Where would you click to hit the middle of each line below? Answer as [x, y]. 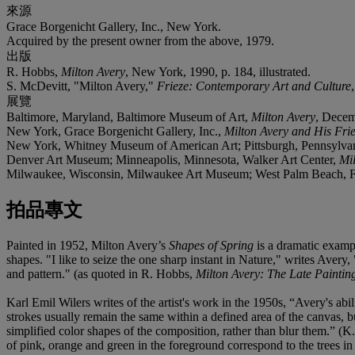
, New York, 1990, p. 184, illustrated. [218, 71]
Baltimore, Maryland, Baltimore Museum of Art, [129, 116]
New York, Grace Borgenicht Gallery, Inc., [115, 131]
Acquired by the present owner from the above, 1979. [140, 40]
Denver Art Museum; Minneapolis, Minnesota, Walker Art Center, [173, 159]
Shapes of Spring [211, 245]
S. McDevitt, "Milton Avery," [82, 86]
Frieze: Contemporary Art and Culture [254, 86]
